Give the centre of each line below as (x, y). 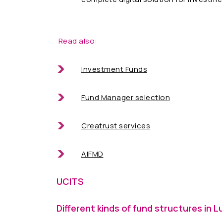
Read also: (77, 41)
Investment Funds (114, 69)
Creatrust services (116, 125)
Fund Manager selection (126, 97)
